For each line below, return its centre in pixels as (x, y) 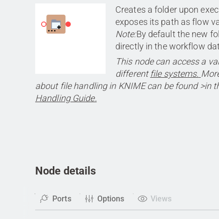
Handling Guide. (66, 98)
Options (110, 199)
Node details (66, 171)
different (132, 74)
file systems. (175, 74)
